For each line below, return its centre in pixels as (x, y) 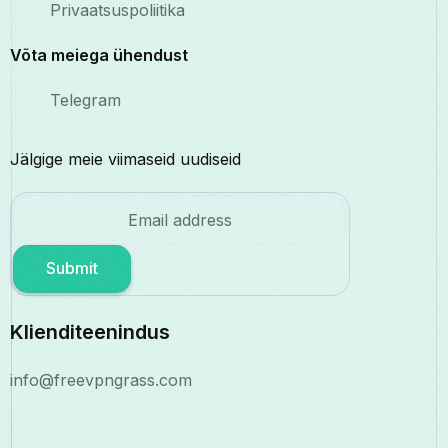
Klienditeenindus (90, 332)
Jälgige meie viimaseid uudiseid (125, 159)
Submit (72, 268)
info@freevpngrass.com (101, 380)
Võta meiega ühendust (99, 55)
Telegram (85, 100)
